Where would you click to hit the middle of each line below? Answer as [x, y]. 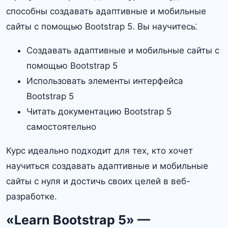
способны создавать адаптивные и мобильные [106, 11]
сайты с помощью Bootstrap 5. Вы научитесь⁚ [102, 26]
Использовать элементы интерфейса [105, 81]
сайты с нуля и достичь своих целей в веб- [98, 181]
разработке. [32, 196]
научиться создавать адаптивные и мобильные [107, 166]
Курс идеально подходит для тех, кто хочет [99, 150]
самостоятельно [61, 126]
